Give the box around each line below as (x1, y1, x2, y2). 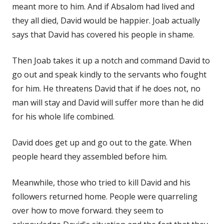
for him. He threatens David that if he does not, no (12, 82, 200, 94)
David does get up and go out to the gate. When (12, 136, 191, 148)
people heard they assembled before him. (12, 150, 167, 162)
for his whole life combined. (12, 110, 114, 122)
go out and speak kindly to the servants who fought (12, 68, 206, 80)
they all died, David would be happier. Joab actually (12, 14, 200, 26)
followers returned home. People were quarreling (12, 190, 197, 202)
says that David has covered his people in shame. (12, 28, 194, 40)
